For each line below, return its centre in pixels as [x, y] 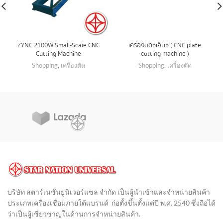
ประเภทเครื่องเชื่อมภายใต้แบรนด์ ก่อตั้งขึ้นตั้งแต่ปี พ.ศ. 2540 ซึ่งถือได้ [111, 203]
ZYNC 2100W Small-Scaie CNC [58, 45]
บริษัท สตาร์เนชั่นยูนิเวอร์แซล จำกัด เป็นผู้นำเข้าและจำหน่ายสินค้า [109, 192]
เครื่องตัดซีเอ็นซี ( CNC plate [165, 45]
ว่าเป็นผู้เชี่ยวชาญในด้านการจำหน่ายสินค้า [73, 214]
